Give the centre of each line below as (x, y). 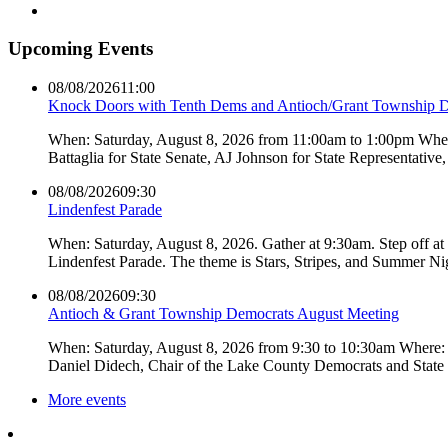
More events (87, 400)
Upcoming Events (80, 49)
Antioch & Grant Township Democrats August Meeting (223, 314)
